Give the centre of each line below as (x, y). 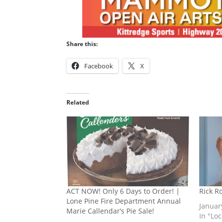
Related (78, 102)
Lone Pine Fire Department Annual (124, 201)
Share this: (82, 44)
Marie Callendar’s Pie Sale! (111, 211)
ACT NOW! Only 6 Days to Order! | (123, 191)
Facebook (99, 66)
